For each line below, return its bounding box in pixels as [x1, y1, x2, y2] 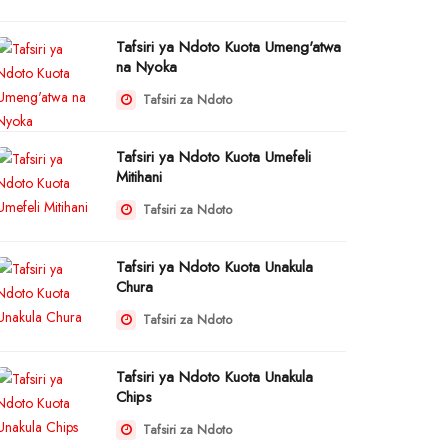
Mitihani [116, 166, 162, 188]
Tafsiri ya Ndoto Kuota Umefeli [116, 146, 311, 168]
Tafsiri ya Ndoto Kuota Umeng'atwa [116, 36, 341, 58]
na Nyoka [116, 56, 177, 78]
